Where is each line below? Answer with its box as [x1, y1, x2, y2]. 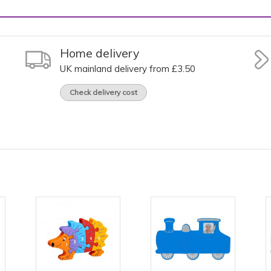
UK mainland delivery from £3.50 [60, 63, 196, 75]
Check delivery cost [70, 88, 138, 97]
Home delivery [60, 45, 140, 60]
